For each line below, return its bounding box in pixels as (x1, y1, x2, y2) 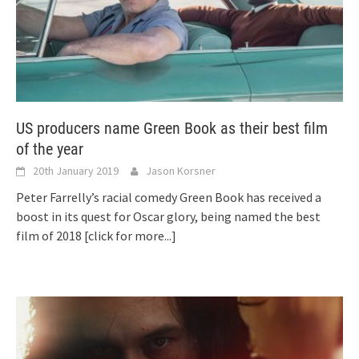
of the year (16, 139, 83, 159)
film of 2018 (16, 227, 84, 244)
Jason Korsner (146, 163, 216, 178)
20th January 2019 (33, 163, 119, 178)
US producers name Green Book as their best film (16, 118, 328, 138)
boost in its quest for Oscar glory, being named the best (16, 208, 321, 224)
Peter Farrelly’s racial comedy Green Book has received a (16, 188, 321, 205)
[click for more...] (84, 227, 176, 244)
